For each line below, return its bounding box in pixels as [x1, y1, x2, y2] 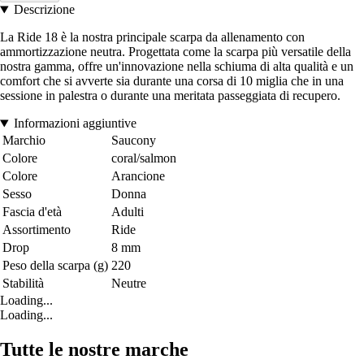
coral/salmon [111, 151, 176, 166]
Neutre [111, 276, 146, 291]
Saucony [111, 133, 156, 148]
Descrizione [13, 2, 75, 17]
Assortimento [2, 223, 71, 237]
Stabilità [2, 276, 44, 291]
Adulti [111, 205, 144, 219]
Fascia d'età [2, 205, 62, 219]
